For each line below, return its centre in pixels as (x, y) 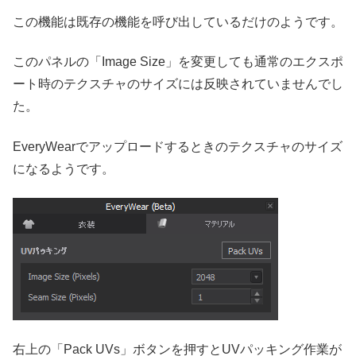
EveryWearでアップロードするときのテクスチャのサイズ (178, 146)
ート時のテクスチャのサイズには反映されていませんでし (178, 84)
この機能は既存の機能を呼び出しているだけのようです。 (178, 22)
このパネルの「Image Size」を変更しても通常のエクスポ (178, 62)
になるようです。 (64, 168)
